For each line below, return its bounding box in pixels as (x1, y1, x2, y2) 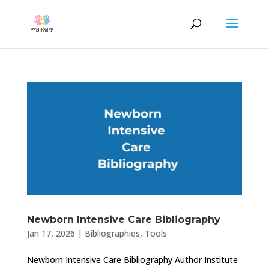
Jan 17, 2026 (26, 228, 75, 240)
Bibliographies (84, 228, 140, 240)
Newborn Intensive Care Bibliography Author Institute (26, 254, 238, 266)
